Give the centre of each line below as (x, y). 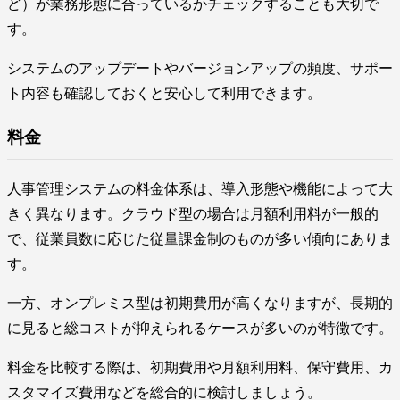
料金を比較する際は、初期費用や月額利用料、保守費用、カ (200, 367)
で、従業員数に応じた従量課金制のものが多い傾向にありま (200, 238)
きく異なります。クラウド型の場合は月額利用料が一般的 (193, 213)
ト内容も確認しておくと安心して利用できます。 (164, 94)
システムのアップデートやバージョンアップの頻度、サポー (200, 69)
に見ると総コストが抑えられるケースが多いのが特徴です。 (200, 328)
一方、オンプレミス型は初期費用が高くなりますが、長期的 (200, 303)
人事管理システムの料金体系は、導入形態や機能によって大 (200, 188)
